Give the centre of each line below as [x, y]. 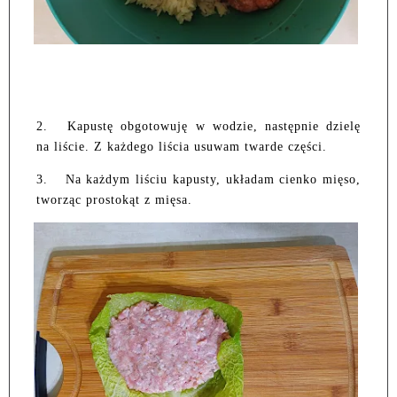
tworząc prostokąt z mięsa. [114, 199]
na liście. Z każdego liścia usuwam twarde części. [182, 146]
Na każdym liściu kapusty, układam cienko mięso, [213, 179]
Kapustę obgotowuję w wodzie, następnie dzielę [214, 126]
